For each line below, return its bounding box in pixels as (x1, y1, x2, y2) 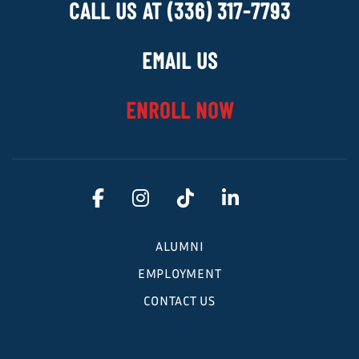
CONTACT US (143, 292, 216, 309)
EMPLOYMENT (137, 264, 222, 281)
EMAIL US (141, 46, 218, 74)
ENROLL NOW (125, 95, 234, 123)
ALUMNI (155, 237, 204, 254)
